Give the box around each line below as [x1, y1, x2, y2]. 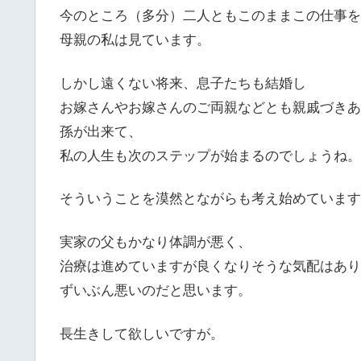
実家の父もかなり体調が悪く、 [60, 234, 251, 251]
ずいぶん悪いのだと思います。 [60, 283, 251, 299]
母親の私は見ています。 [60, 31, 210, 48]
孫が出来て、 [60, 123, 142, 139]
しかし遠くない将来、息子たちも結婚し [60, 75, 306, 91]
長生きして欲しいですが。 [60, 326, 224, 342]
